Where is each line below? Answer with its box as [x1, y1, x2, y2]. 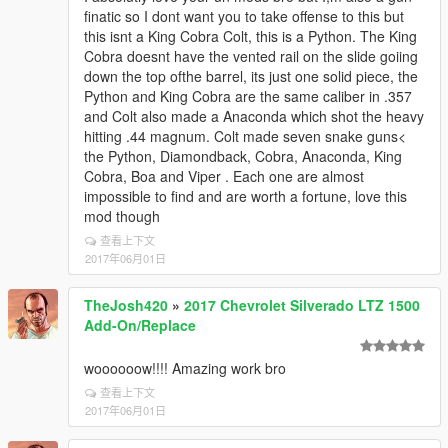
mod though [84, 206, 160, 226]
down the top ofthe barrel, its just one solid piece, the [84, 66, 418, 86]
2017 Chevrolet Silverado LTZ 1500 [184, 295, 420, 315]
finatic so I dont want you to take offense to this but [84, 6, 404, 26]
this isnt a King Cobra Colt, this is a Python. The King [84, 26, 417, 46]
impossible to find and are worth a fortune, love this [84, 186, 407, 206]
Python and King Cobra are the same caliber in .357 [84, 86, 412, 106]
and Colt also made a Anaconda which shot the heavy [84, 106, 424, 126]
